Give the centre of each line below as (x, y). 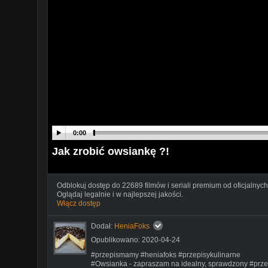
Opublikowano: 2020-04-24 (135, 240)
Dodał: (103, 226)
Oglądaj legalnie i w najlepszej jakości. (120, 194)
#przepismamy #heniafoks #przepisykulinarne (166, 255)
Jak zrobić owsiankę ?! (111, 151)
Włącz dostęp (79, 203)
